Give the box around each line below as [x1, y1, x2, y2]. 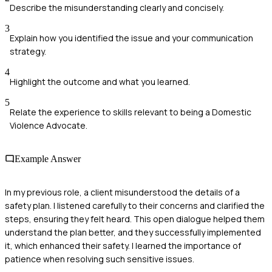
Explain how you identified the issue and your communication [10, 32, 253, 44]
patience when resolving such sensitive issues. [5, 253, 194, 265]
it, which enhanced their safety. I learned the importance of [5, 240, 241, 252]
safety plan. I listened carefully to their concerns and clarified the [5, 200, 265, 212]
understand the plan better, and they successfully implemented [5, 226, 261, 239]
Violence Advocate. [10, 119, 87, 131]
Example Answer [15, 153, 81, 164]
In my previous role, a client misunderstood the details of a [5, 186, 240, 199]
